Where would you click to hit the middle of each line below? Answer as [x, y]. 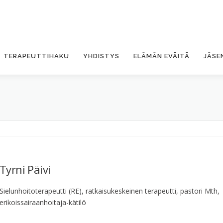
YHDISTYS [101, 56]
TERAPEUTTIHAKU [36, 56]
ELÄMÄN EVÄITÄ [162, 56]
